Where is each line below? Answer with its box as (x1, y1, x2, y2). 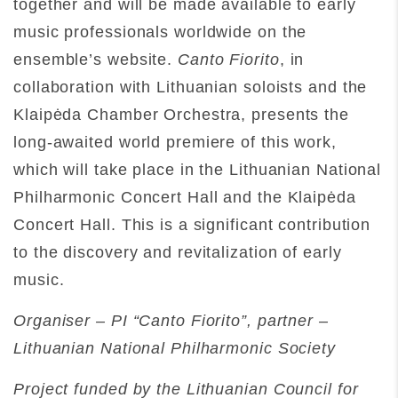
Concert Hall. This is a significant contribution (13, 215, 371, 234)
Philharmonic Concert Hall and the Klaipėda (13, 187, 356, 206)
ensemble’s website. (13, 50, 178, 68)
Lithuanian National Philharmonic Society (13, 338, 336, 357)
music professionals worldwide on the (13, 22, 307, 41)
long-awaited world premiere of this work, (13, 132, 337, 151)
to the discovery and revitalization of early (13, 243, 342, 261)
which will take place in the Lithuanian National (13, 160, 382, 179)
